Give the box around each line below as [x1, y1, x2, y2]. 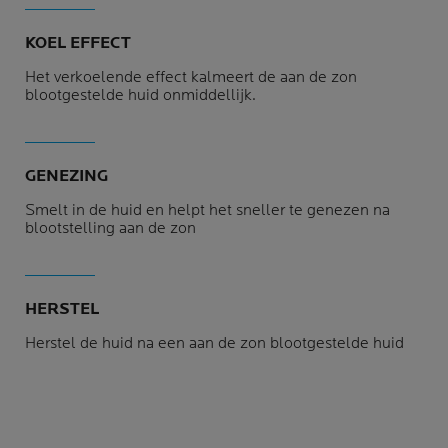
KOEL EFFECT [25, 34, 131, 53]
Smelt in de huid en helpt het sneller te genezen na [25, 201, 390, 220]
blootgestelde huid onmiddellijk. [25, 86, 256, 105]
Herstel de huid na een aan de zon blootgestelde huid [25, 334, 404, 353]
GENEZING [25, 167, 108, 186]
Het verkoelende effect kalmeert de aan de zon [25, 68, 357, 87]
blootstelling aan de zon [25, 219, 196, 238]
